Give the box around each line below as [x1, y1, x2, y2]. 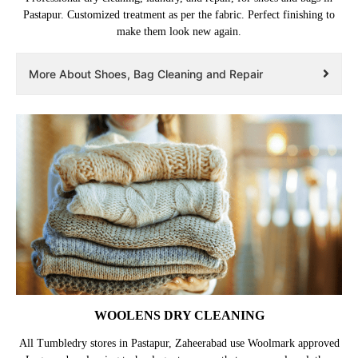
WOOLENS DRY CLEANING [93, 308, 265, 322]
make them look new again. [117, 25, 241, 38]
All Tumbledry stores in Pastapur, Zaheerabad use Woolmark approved [18, 336, 340, 349]
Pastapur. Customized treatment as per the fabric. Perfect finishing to [23, 8, 335, 21]
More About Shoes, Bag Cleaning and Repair [29, 66, 263, 81]
